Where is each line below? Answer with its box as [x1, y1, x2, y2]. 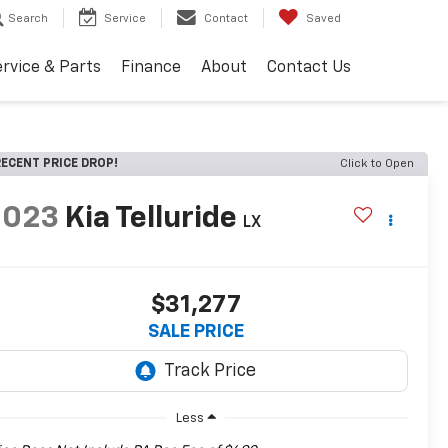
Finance [121, 60, 181, 77]
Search [8, 13, 48, 25]
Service [104, 13, 146, 25]
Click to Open [340, 158, 414, 170]
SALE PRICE [147, 323, 244, 342]
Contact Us [267, 60, 351, 77]
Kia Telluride [65, 204, 238, 235]
